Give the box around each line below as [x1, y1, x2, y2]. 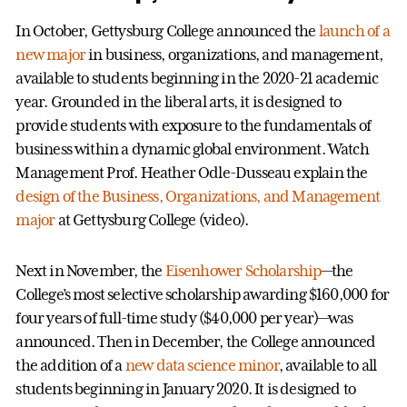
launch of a [318, 21, 390, 40]
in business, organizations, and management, [85, 45, 383, 64]
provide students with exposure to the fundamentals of [15, 115, 372, 134]
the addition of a [15, 355, 125, 374]
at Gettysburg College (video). [55, 210, 249, 229]
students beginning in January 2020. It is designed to [15, 379, 356, 398]
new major [15, 45, 86, 64]
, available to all [278, 355, 377, 374]
